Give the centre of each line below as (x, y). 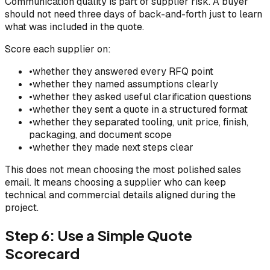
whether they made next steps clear (113, 148)
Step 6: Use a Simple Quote (99, 235)
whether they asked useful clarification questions (142, 97)
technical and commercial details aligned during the (120, 195)
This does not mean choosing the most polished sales (123, 170)
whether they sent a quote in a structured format (140, 110)
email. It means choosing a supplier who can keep (115, 183)
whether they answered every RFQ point (123, 72)
